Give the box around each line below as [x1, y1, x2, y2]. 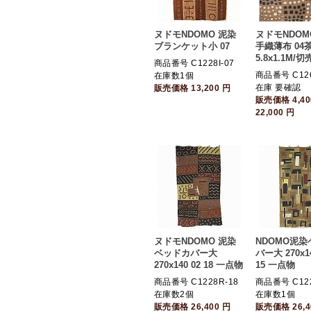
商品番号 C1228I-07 [154, 58, 235, 68]
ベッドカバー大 [154, 248, 217, 258]
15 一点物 [255, 260, 295, 270]
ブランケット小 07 [154, 41, 230, 51]
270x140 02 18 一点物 [154, 260, 243, 270]
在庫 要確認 [255, 83, 301, 92]
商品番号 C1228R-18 [154, 277, 239, 287]
